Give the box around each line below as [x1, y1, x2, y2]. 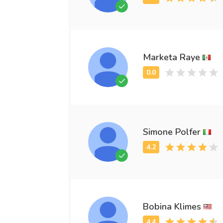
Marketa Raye [143, 51, 200, 63]
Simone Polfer [143, 125, 201, 138]
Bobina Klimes [143, 200, 201, 213]
